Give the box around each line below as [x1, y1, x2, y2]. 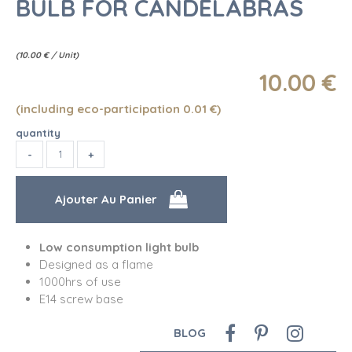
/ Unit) [51, 49, 79, 60]
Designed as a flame [39, 256, 153, 272]
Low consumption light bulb [39, 239, 199, 255]
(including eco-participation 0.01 [16, 101, 210, 116]
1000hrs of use [39, 273, 121, 289]
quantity [16, 126, 60, 139]
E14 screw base [39, 291, 123, 306]
